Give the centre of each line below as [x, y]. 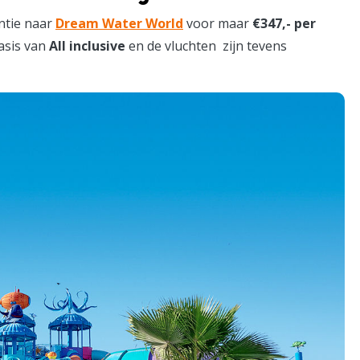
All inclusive [87, 45]
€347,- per [284, 23]
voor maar [218, 23]
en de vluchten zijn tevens [206, 45]
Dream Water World [119, 23]
